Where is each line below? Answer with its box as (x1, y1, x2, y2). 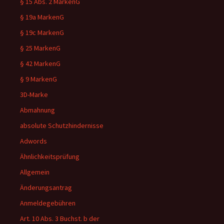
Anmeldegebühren (20, 198, 75, 207)
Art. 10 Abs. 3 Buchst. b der (20, 214, 99, 223)
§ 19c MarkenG (20, 28, 64, 37)
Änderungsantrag (20, 183, 72, 192)
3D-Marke (20, 90, 48, 99)
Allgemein (20, 167, 49, 176)
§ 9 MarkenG (20, 74, 57, 83)
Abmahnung (20, 105, 55, 114)
